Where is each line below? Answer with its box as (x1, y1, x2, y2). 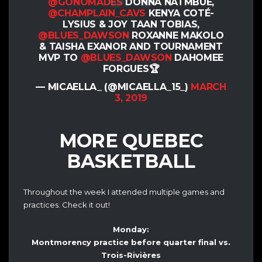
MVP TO (38, 52, 81, 64)
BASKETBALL (67, 150, 195, 173)
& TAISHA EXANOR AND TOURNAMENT (39, 41, 223, 53)
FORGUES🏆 (102, 63, 160, 75)
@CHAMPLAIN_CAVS (47, 8, 146, 19)
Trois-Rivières (101, 250, 161, 260)
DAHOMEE (171, 52, 224, 64)
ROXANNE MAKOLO (129, 30, 225, 42)
